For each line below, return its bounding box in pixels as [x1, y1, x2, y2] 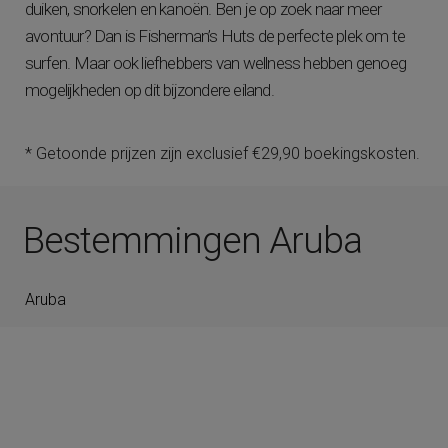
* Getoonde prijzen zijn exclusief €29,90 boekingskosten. [25, 144, 420, 163]
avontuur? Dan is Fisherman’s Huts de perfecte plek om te [25, 26, 406, 46]
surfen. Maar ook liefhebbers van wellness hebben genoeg [25, 53, 407, 73]
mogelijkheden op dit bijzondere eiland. [25, 80, 274, 100]
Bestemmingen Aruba [23, 219, 362, 262]
